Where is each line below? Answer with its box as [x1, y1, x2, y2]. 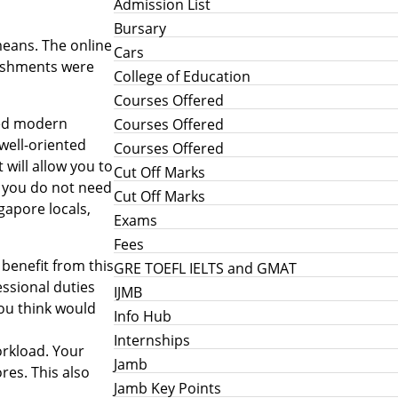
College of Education [114, 66, 251, 86]
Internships [114, 330, 190, 350]
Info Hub [114, 306, 171, 326]
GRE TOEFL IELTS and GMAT [114, 258, 297, 278]
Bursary [114, 18, 166, 38]
